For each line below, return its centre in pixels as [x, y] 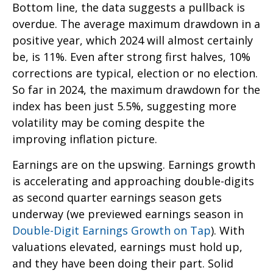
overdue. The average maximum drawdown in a [136, 23]
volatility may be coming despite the [108, 122]
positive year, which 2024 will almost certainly [133, 40]
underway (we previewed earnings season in [128, 214]
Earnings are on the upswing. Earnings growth [134, 164]
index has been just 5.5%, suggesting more [124, 106]
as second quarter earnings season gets [117, 197]
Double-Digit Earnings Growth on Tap [112, 230]
